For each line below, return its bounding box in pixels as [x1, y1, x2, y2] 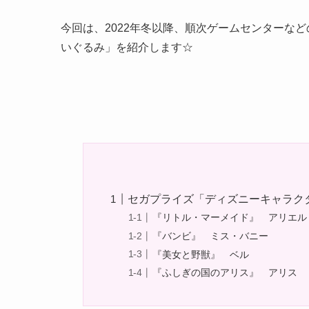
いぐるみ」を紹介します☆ [61, 41, 193, 53]
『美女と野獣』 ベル [152, 248, 250, 260]
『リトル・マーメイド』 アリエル [152, 212, 308, 223]
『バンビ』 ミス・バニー [152, 230, 269, 241]
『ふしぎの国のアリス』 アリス [152, 267, 298, 279]
